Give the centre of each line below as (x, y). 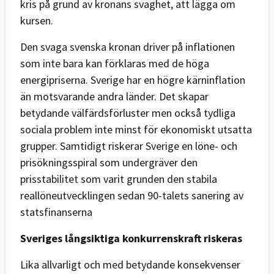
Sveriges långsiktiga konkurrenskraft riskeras (131, 238)
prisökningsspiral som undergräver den (109, 162)
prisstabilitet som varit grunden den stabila (119, 179)
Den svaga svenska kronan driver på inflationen (128, 46)
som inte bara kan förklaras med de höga (115, 63)
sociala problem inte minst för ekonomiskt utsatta (136, 129)
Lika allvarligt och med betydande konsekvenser (130, 264)
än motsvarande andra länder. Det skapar (114, 96)
